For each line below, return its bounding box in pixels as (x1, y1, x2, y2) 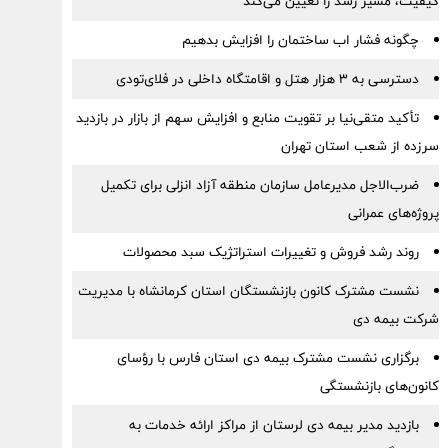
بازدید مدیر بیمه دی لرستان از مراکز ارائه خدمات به (128, 413, 419, 437)
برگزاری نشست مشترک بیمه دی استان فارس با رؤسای (116, 346, 419, 370)
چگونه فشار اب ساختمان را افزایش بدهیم (181, 28, 419, 52)
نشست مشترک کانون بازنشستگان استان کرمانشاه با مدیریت (77, 279, 419, 303)
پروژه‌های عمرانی (347, 201, 439, 225)
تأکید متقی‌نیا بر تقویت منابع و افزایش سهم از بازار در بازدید (75, 106, 419, 130)
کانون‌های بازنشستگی (319, 374, 439, 398)
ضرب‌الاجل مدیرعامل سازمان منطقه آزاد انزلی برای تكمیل (100, 173, 419, 197)
